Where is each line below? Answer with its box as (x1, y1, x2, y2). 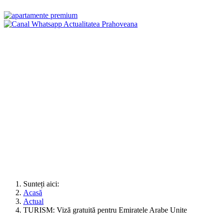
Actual (23, 197, 44, 205)
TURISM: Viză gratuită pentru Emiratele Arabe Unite (23, 205, 187, 214)
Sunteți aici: (23, 179, 63, 188)
